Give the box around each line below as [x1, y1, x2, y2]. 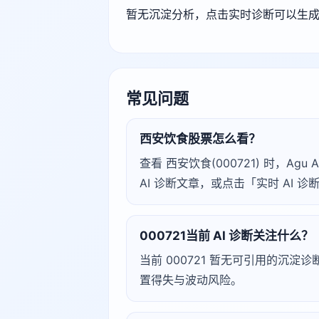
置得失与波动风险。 [140, 273, 242, 287]
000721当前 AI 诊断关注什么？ [140, 229, 313, 243]
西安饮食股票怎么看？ [140, 132, 261, 146]
